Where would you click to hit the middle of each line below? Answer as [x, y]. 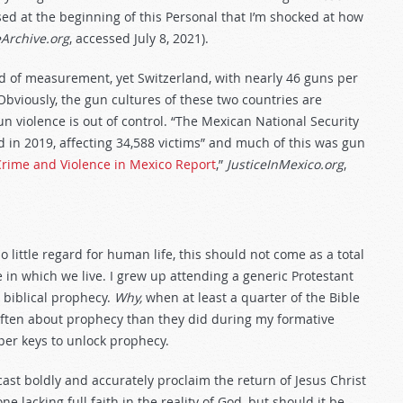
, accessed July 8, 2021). [139, 38]
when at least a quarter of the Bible [253, 297]
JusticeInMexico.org [285, 164]
